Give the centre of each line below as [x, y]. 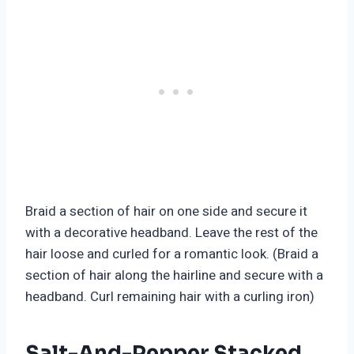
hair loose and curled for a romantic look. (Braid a [172, 254]
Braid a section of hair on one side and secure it [166, 212]
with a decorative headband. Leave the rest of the [171, 233]
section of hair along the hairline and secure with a [174, 276]
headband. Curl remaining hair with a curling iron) [170, 297]
